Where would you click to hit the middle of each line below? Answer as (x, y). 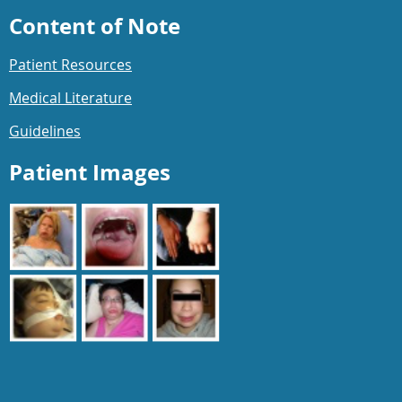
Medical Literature (70, 98)
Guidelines (45, 131)
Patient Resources (70, 65)
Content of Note (95, 26)
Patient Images (90, 173)
